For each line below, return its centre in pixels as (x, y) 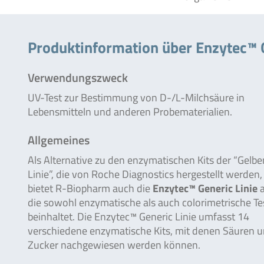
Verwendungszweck (78, 77)
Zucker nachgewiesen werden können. (114, 245)
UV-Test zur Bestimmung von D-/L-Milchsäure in (136, 98)
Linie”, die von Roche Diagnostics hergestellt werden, (145, 174)
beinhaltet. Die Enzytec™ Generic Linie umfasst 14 (138, 217)
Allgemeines (59, 140)
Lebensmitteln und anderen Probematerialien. (130, 112)
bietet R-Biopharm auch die (90, 188)
